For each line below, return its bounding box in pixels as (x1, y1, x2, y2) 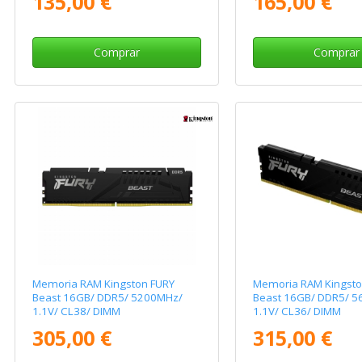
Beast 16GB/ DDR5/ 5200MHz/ (32, 290, 183, 305)
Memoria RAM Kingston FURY (32, 276, 175, 292)
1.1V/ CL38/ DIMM (32, 304, 121, 319)
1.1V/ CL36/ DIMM (252, 304, 341, 319)
